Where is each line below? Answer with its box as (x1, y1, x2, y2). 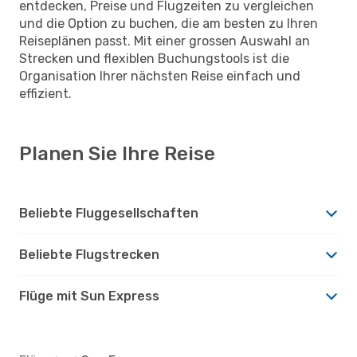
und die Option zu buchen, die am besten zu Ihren (19, 15, 318, 31)
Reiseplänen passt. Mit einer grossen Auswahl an (19, 33, 310, 49)
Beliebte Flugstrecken (19, 246, 159, 262)
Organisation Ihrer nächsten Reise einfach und (19, 68, 300, 84)
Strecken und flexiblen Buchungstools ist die (19, 50, 289, 66)
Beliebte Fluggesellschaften (19, 205, 198, 221)
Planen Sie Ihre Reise (19, 142, 215, 165)
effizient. (19, 85, 72, 101)
